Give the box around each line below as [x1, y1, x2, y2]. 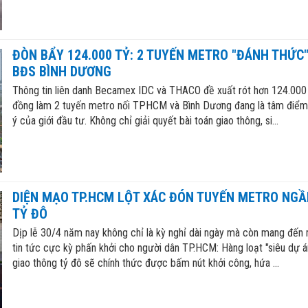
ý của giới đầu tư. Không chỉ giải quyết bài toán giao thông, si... [12, 113, 278, 127]
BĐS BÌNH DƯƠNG [12, 63, 111, 80]
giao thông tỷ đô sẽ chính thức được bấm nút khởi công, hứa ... [12, 256, 279, 269]
